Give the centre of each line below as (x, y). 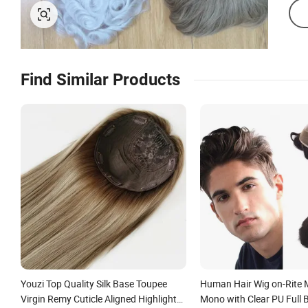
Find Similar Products (100, 80)
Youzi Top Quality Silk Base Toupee (94, 283)
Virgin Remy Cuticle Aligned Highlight (99, 298)
